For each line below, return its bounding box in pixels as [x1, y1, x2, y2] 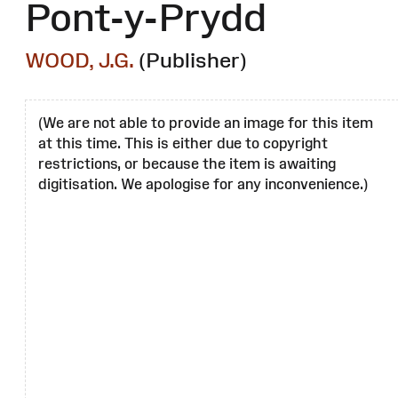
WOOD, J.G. [25, 48, 134, 73]
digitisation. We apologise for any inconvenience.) [38, 176, 368, 193]
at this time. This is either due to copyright [38, 135, 328, 152]
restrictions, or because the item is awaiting [38, 155, 336, 172]
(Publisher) [139, 48, 247, 73]
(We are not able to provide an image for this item [38, 115, 373, 131]
